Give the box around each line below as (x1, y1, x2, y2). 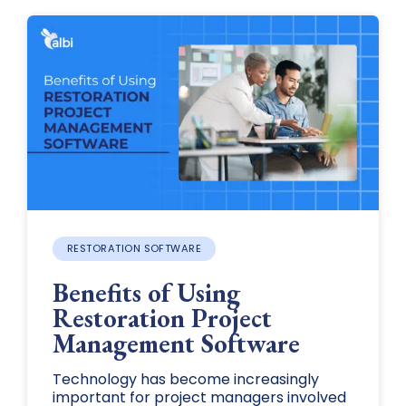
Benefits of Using (52, 275, 240, 311)
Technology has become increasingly (52, 369, 319, 391)
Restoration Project (52, 301, 272, 336)
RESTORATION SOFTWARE (66, 241, 202, 256)
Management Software (52, 326, 300, 362)
